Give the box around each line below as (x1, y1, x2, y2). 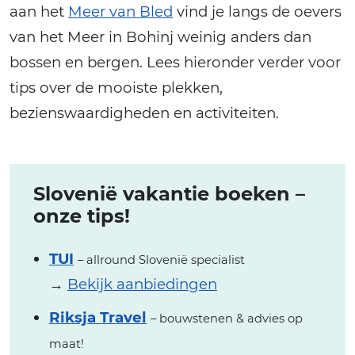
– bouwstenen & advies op (151, 311, 303, 326)
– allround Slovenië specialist (78, 252, 245, 267)
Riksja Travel (49, 307, 147, 326)
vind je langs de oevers (173, 2, 342, 21)
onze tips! (33, 204, 130, 227)
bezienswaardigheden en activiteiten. (10, 103, 279, 122)
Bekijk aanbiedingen (67, 274, 217, 293)
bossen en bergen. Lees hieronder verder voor (10, 52, 341, 71)
